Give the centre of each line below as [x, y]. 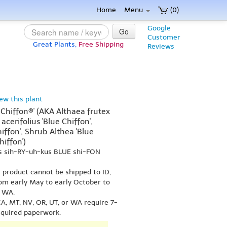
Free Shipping [101, 44]
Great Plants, [55, 44]
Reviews [161, 46]
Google [159, 28]
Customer [164, 37]
